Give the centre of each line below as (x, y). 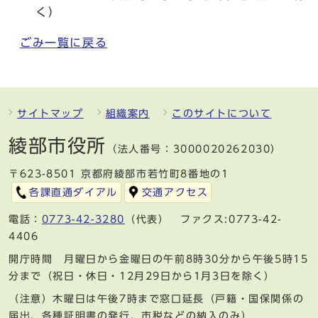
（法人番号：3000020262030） (194, 149)
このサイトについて (222, 113)
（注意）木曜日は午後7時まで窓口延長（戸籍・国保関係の (157, 298)
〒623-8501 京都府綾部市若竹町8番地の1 (119, 174)
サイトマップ (50, 113)
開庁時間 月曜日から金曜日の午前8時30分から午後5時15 (159, 259)
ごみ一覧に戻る (64, 42)
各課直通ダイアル (73, 192)
